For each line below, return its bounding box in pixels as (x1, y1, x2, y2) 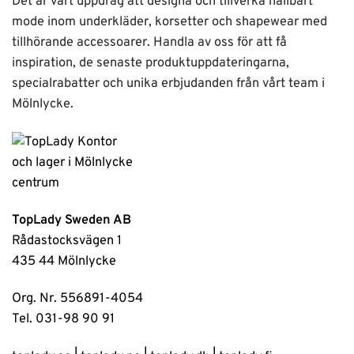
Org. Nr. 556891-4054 (12, 290, 143, 307)
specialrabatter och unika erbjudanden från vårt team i (12, 75, 325, 92)
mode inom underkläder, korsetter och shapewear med (12, 13, 327, 31)
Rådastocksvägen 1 (12, 232, 122, 250)
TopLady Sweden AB (12, 212, 131, 229)
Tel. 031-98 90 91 (12, 311, 115, 328)
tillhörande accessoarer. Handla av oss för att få (12, 34, 287, 51)
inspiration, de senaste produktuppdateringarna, (12, 55, 289, 72)
